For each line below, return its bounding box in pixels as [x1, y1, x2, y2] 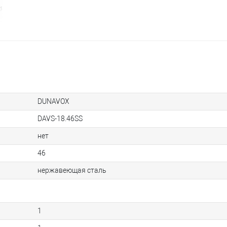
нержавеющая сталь [37, 166, 106, 175]
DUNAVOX [37, 97, 69, 106]
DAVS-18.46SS [37, 115, 83, 123]
